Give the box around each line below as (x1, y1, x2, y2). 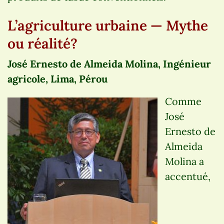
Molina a (165, 154, 204, 167)
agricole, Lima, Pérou (7, 72, 107, 85)
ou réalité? (7, 34, 77, 52)
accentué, (165, 169, 210, 182)
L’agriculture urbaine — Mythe (7, 16, 208, 34)
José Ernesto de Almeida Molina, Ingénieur (7, 57, 211, 70)
